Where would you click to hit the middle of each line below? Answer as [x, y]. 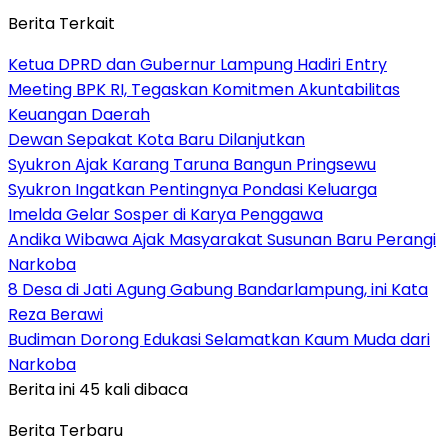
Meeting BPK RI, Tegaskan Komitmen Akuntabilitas [204, 89]
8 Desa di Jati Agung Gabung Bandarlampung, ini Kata [218, 289]
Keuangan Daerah [79, 114]
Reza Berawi [55, 314]
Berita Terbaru [65, 430]
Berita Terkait [61, 23]
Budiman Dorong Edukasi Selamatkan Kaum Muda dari [219, 339]
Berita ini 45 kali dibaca [98, 389]
